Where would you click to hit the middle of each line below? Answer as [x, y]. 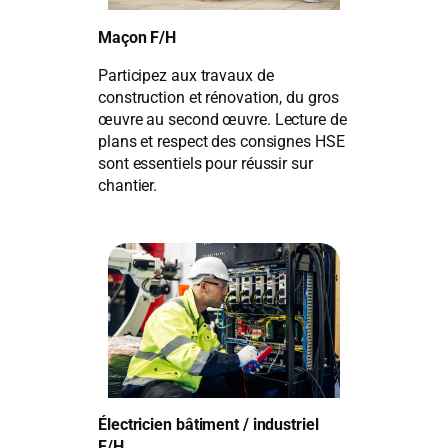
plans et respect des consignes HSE [221, 141]
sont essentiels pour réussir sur [205, 163]
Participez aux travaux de [186, 75]
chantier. [128, 185]
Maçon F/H [137, 37]
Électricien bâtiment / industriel [209, 425]
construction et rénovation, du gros [218, 97]
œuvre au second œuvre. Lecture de [222, 119]
